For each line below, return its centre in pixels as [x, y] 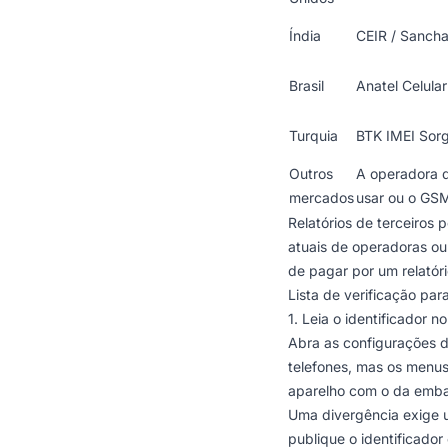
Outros [311, 173]
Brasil [306, 85]
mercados [321, 197]
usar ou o [388, 197]
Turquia [313, 135]
